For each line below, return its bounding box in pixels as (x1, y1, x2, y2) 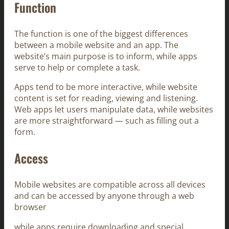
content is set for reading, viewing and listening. (14, 93, 198, 104)
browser (14, 201, 47, 213)
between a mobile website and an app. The (14, 39, 178, 51)
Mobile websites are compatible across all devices (14, 179, 205, 191)
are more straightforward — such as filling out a (14, 115, 199, 127)
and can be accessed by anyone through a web (14, 190, 194, 202)
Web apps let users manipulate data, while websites (14, 104, 213, 116)
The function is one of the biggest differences (14, 28, 188, 39)
